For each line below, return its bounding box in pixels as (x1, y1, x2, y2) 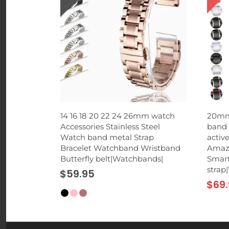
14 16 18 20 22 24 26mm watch (60, 111, 175, 121)
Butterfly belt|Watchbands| (60, 154, 163, 164)
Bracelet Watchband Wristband (60, 143, 180, 153)
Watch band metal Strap (60, 132, 154, 143)
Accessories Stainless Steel (60, 122, 160, 132)
